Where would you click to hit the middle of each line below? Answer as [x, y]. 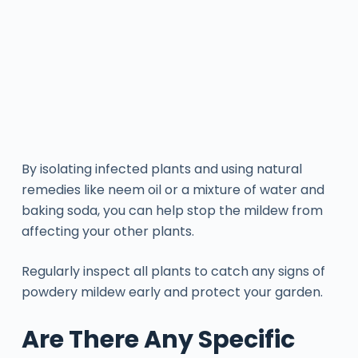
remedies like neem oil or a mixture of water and [173, 189]
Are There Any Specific [158, 339]
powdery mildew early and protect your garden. [172, 292]
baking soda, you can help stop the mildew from [172, 210]
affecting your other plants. [107, 231]
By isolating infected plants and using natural [161, 169]
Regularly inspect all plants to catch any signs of [173, 271]
